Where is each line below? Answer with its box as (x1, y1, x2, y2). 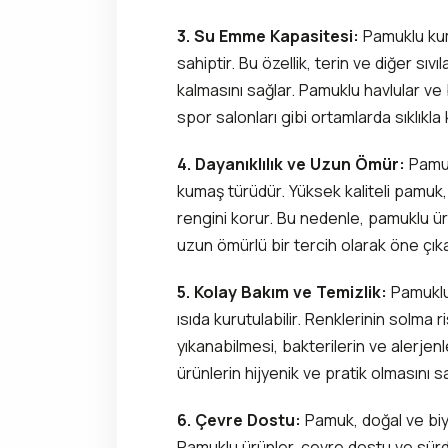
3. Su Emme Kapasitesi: (177, 24, 359, 47)
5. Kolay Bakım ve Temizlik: (177, 280, 387, 303)
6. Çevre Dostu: (177, 408, 301, 431)
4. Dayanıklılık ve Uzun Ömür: (177, 152, 405, 175)
